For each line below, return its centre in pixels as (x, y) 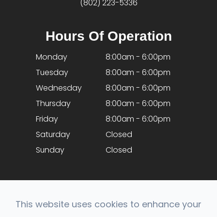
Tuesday (52, 73)
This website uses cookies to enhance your (108, 204)
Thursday (53, 104)
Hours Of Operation (108, 36)
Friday (47, 119)
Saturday (53, 135)
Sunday (50, 150)
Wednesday (59, 88)
